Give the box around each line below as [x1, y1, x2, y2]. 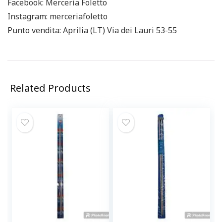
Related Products [10, 81, 91, 95]
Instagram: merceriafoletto [7, 11, 108, 22]
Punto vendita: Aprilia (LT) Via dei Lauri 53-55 [7, 25, 177, 36]
